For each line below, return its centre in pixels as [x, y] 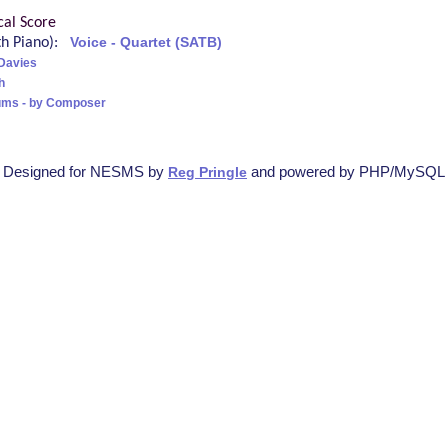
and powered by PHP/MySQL [346, 171]
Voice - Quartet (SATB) [146, 42]
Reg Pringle [207, 172]
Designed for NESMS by [85, 171]
